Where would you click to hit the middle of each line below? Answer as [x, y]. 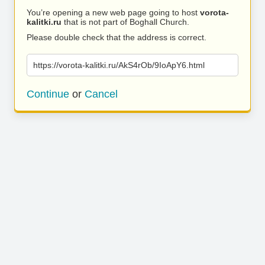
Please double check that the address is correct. [117, 37]
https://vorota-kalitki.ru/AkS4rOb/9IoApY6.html [119, 65]
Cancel [101, 94]
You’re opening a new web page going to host [113, 12]
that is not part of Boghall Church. [125, 22]
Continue [48, 94]
